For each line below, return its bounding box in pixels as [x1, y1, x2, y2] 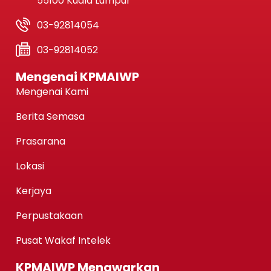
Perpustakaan [16, 209, 83, 223]
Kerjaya [16, 184, 51, 198]
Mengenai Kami [16, 85, 88, 99]
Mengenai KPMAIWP [16, 68, 139, 86]
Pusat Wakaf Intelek [16, 233, 111, 248]
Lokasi [16, 159, 44, 174]
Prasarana [16, 134, 65, 149]
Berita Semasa [16, 109, 85, 124]
